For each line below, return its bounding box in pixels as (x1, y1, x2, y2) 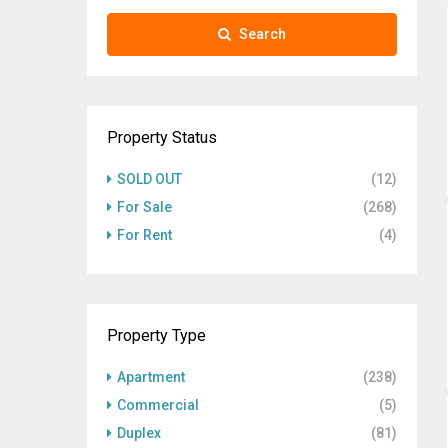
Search (239, 26, 286, 42)
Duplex (117, 425, 161, 441)
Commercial (117, 397, 199, 413)
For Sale (117, 199, 172, 215)
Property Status (107, 128, 217, 147)
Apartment (117, 369, 185, 385)
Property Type (107, 326, 206, 345)
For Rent (117, 227, 172, 243)
